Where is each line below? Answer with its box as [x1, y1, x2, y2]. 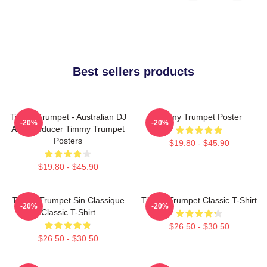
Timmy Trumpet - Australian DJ [10, 111, 126, 122]
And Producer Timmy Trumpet [11, 123, 125, 133]
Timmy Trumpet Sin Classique [11, 195, 125, 205]
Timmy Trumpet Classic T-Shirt [141, 195, 257, 205]
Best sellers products [73, 64, 194, 78]
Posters [54, 135, 82, 145]
